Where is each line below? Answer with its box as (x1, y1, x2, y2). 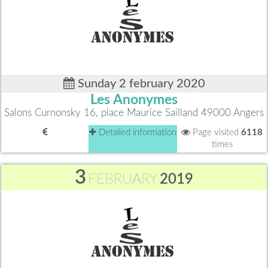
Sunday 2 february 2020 (74, 78, 205, 90)
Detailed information (96, 128, 176, 138)
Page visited (190, 128, 241, 138)
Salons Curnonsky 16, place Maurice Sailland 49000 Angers (4, 108, 264, 118)
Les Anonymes (90, 93, 178, 107)
